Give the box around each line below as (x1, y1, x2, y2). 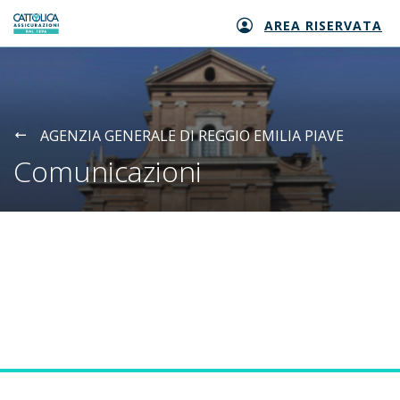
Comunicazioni (13, 152, 202, 190)
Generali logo (13, 22, 104, 43)
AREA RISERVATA (264, 17, 382, 35)
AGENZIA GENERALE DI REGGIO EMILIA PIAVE (40, 126, 344, 146)
